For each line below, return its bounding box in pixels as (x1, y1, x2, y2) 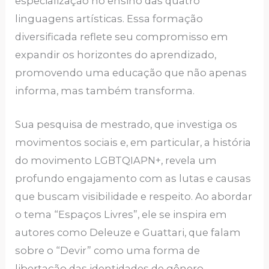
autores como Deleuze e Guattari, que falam (15, 226, 241, 239)
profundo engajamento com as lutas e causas (15, 172, 252, 185)
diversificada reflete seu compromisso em (15, 30, 229, 43)
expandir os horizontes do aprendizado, (15, 48, 217, 61)
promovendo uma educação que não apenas (15, 66, 247, 79)
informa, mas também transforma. (15, 84, 195, 97)
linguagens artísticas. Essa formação (15, 12, 204, 25)
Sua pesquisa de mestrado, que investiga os (15, 118, 238, 131)
